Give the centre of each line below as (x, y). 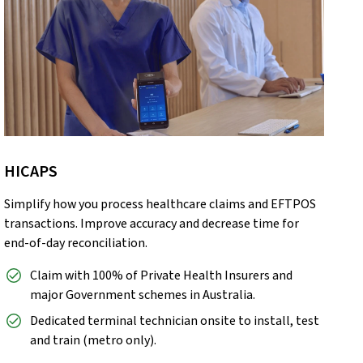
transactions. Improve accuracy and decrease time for (152, 224)
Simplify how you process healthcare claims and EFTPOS (160, 205)
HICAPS (31, 172)
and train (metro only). (94, 341)
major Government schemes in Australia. (143, 295)
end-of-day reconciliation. (77, 243)
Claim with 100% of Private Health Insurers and (162, 276)
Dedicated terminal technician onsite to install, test (175, 321)
